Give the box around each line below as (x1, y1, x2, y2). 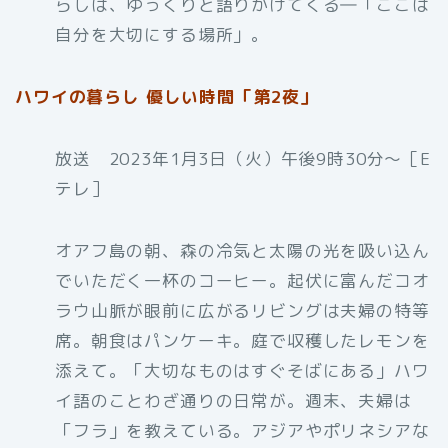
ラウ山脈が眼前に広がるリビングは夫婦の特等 (55, 299, 430, 323)
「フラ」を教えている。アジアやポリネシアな (55, 419, 430, 443)
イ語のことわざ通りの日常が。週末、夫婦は (55, 389, 412, 413)
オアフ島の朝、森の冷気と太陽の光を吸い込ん (55, 239, 430, 263)
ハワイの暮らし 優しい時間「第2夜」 (15, 85, 319, 109)
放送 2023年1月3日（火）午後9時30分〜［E (55, 147, 431, 171)
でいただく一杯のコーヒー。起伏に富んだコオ (55, 269, 430, 293)
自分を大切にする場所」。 (55, 23, 270, 47)
